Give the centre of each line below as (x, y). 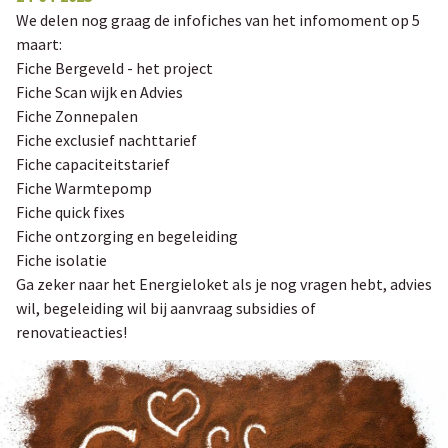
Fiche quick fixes (70, 212)
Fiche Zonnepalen (77, 116)
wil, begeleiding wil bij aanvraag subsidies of (166, 308)
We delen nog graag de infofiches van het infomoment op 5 (218, 20)
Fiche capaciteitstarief (93, 164)
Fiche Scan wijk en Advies (99, 92)
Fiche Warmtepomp (84, 188)
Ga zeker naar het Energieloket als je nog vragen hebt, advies (224, 284)
